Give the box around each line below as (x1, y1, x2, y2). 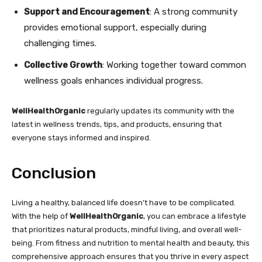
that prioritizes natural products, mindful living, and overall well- (12, 225, 242, 234)
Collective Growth (24, 60, 102, 70)
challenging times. (24, 38, 96, 49)
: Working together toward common (102, 60, 246, 70)
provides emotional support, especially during (24, 22, 206, 33)
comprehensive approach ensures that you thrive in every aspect (12, 252, 249, 261)
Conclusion (12, 164, 96, 182)
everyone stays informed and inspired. (12, 133, 151, 142)
